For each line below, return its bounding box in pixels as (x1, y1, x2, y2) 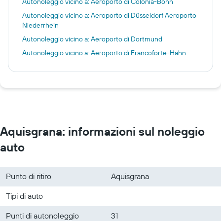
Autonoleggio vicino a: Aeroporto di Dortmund (22, 34, 162, 43)
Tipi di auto (6, 190, 43, 201)
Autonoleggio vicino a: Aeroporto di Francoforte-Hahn (22, 48, 186, 57)
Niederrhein (22, 20, 59, 30)
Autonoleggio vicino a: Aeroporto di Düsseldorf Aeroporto (22, 10, 196, 20)
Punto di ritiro (6, 171, 51, 181)
